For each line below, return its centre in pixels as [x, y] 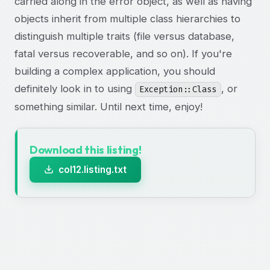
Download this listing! [86, 149]
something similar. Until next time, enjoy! [108, 106]
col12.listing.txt [93, 169]
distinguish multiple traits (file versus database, [124, 36]
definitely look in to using [75, 88]
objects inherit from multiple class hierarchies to [127, 18]
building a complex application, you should [115, 71]
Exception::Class [178, 89]
